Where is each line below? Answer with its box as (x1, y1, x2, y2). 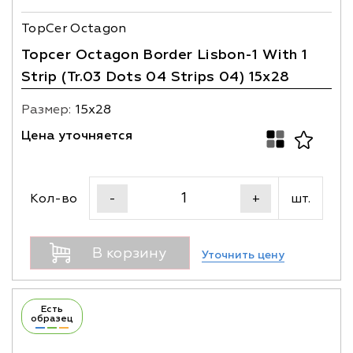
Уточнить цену (202, 247, 284, 262)
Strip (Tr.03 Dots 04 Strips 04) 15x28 (21, 68, 290, 86)
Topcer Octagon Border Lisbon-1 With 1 (21, 46, 308, 64)
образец (31, 313, 73, 325)
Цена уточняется (21, 128, 133, 143)
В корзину (92, 243, 166, 262)
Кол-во (30, 190, 77, 206)
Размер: (21, 102, 71, 117)
